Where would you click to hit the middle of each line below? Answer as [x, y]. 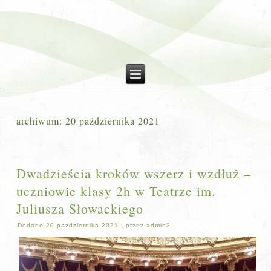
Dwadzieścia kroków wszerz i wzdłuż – [134, 173]
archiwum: [41, 121]
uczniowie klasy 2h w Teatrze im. [116, 191]
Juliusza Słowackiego [80, 208]
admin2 [159, 225]
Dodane [31, 225]
